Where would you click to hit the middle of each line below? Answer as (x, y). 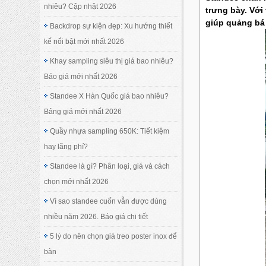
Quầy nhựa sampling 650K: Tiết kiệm (110, 131)
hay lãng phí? (66, 146)
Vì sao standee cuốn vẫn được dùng (109, 201)
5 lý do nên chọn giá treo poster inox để (114, 236)
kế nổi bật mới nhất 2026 (84, 41)
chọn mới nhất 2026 (77, 181)
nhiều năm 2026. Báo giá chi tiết (96, 216)
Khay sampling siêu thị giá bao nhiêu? (112, 61)
